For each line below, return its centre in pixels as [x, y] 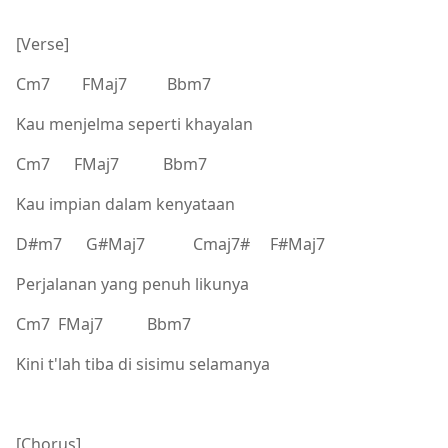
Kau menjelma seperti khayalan [134, 123]
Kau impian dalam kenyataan [125, 203]
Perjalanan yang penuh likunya [132, 283]
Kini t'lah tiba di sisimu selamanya [143, 363]
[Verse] [42, 43]
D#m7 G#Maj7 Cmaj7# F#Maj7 [170, 243]
